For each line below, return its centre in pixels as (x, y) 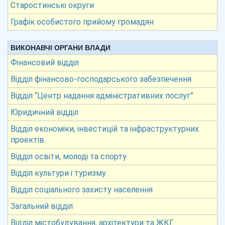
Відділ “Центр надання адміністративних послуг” (102, 96)
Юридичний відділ (44, 112)
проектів (27, 140)
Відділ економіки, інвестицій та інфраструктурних (105, 129)
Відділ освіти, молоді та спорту (69, 156)
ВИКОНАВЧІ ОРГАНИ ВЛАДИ (61, 48)
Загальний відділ (42, 206)
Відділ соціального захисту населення (82, 190)
